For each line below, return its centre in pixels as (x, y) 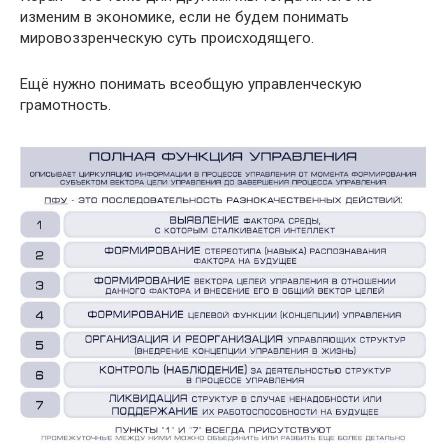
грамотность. (65, 105)
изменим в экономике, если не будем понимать (184, 17)
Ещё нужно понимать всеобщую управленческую (191, 84)
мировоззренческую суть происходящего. (167, 38)
